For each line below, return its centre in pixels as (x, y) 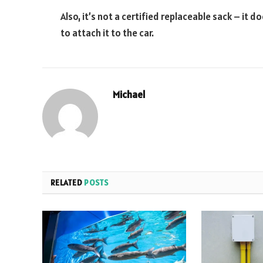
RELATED (68, 183)
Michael (129, 95)
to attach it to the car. (107, 33)
